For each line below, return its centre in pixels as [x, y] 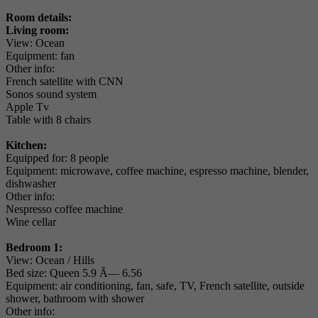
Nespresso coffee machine [64, 209]
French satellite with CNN [65, 82]
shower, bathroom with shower [75, 299]
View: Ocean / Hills [50, 261]
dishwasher [31, 184]
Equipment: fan [40, 56]
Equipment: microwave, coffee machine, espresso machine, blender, [157, 171]
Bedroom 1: [34, 248]
